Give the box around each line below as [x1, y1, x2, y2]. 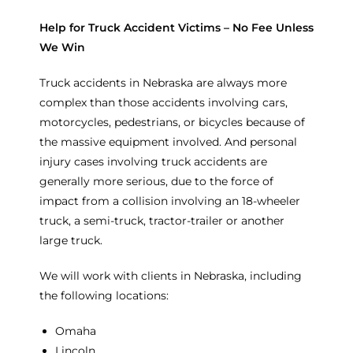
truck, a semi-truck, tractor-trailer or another [39, 213, 284, 228]
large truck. [39, 232, 102, 247]
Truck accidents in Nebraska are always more [39, 75, 287, 90]
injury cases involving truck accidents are [39, 154, 267, 169]
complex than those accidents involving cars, [39, 95, 288, 110]
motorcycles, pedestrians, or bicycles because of [39, 114, 305, 129]
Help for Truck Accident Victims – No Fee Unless [39, 20, 314, 35]
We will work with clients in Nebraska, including [39, 268, 302, 283]
